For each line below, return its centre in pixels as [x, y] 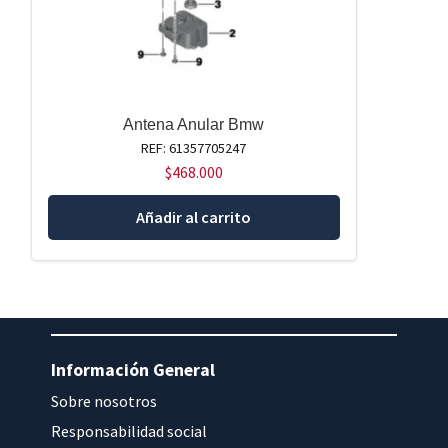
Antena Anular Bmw [194, 125]
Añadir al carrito [194, 216]
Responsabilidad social [129, 431]
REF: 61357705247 [194, 148]
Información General [133, 370]
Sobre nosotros [104, 401]
